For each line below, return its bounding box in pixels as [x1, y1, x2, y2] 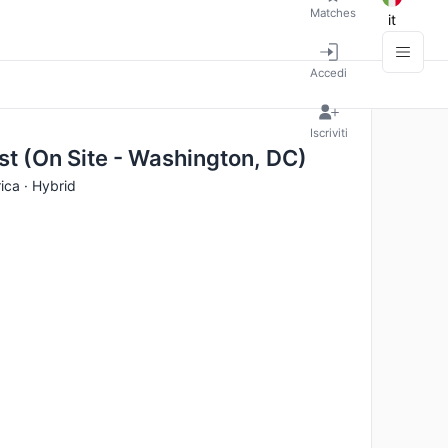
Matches [310, 5, 356, 20]
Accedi [310, 65, 347, 80]
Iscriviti [310, 125, 348, 140]
